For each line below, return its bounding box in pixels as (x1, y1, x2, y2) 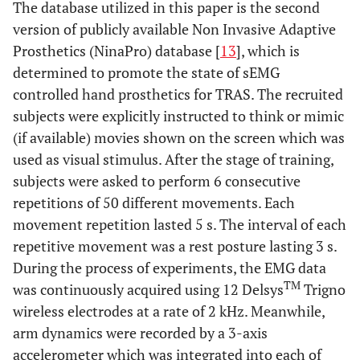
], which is (236, 41, 300, 60)
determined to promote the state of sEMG (13, 63, 280, 82)
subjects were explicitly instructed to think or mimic (13, 106, 344, 125)
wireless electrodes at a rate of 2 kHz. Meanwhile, (13, 301, 325, 321)
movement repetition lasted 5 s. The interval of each (13, 215, 346, 234)
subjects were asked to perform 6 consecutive (13, 171, 301, 190)
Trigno (301, 280, 346, 299)
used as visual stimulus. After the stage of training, (13, 149, 333, 169)
